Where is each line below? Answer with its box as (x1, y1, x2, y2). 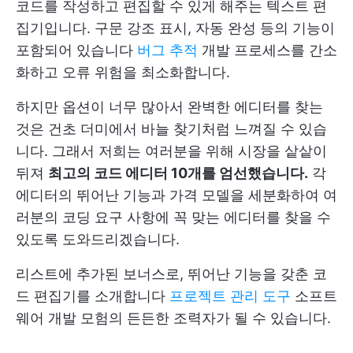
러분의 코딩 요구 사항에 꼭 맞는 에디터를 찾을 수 (16, 209, 331, 225)
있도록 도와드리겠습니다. (16, 231, 180, 247)
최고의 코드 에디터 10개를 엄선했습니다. (48, 165, 308, 181)
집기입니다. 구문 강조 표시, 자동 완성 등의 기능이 (16, 20, 335, 36)
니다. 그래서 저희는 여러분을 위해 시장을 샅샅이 (16, 143, 327, 159)
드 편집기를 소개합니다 (16, 288, 169, 304)
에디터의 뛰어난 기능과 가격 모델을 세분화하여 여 (16, 187, 337, 203)
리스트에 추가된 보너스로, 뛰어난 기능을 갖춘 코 (16, 266, 327, 282)
